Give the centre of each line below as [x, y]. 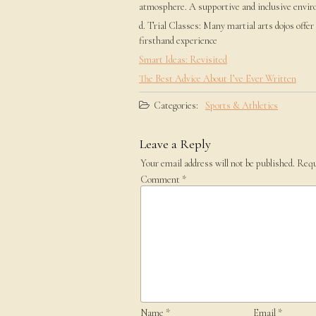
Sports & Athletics [242, 105]
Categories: [175, 105]
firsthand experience [178, 41]
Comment [161, 180]
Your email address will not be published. [218, 163]
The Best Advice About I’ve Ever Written [218, 79]
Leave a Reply [175, 144]
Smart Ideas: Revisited [183, 60]
